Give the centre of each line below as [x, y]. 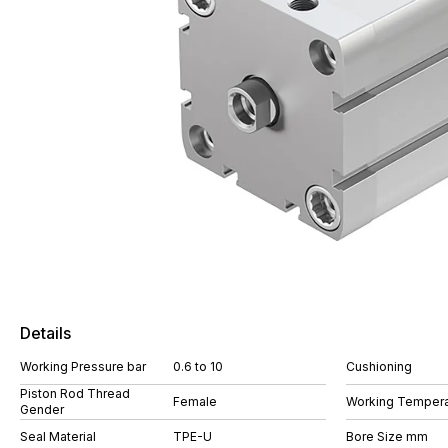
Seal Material [58, 436]
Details [45, 333]
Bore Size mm [387, 436]
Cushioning [379, 366]
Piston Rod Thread [75, 393]
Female [195, 401]
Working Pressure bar [83, 366]
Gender [42, 409]
